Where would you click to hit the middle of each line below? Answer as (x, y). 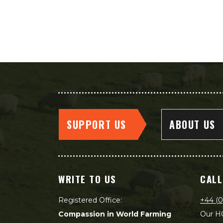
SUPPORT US (97, 124)
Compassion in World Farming (115, 214)
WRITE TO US (87, 179)
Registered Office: (90, 200)
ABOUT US (192, 124)
